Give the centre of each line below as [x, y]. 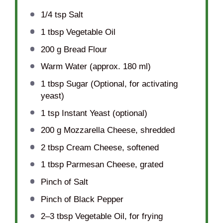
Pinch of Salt [64, 182]
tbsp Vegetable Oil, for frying [108, 217]
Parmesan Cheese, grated [113, 165]
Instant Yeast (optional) [103, 113]
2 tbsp [52, 147]
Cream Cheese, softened [111, 147]
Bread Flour [84, 49]
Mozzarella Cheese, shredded [118, 130]
